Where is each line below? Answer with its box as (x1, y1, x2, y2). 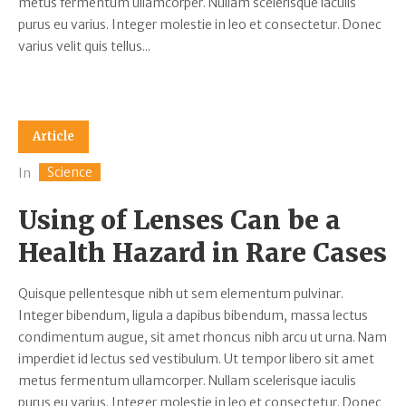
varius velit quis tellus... (18, 38, 150, 55)
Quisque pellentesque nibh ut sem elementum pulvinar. (18, 285, 343, 303)
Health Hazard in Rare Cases (18, 237, 387, 270)
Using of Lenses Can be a (18, 204, 341, 237)
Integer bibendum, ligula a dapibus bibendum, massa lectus (18, 307, 368, 324)
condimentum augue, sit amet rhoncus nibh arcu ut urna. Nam (18, 329, 387, 346)
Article (33, 129, 74, 145)
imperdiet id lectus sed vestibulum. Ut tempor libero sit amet (18, 351, 374, 368)
